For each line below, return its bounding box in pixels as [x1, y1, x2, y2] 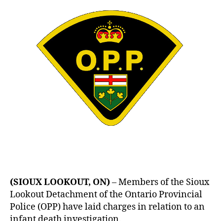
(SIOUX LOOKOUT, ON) [10, 177, 110, 188]
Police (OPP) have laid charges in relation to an [10, 201, 205, 213]
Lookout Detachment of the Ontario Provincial [10, 189, 202, 200]
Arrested [142, 32, 173, 41]
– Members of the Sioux [110, 177, 209, 188]
